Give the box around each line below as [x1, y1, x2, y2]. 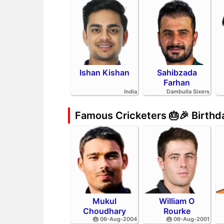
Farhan [163, 77, 190, 87]
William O [159, 196, 195, 206]
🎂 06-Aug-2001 [166, 215, 210, 222]
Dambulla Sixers [166, 88, 210, 95]
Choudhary [82, 206, 126, 216]
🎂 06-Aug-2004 [93, 215, 137, 222]
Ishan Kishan [79, 67, 129, 77]
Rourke [163, 206, 190, 216]
